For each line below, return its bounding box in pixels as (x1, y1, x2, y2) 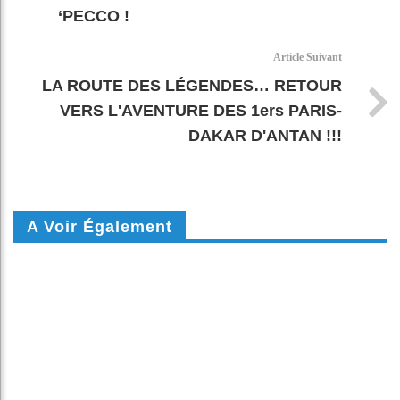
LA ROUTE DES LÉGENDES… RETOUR (42, 77, 342, 96)
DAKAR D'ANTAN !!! (188, 127, 342, 146)
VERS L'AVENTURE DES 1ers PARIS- (60, 102, 342, 121)
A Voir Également (27, 218, 172, 237)
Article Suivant (273, 51, 342, 64)
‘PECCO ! (58, 7, 129, 26)
